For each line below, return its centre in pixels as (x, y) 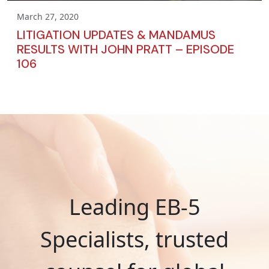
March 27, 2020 (48, 16)
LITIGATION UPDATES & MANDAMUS (116, 35)
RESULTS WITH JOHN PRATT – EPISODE (125, 49)
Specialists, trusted (134, 239)
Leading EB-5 (134, 207)
